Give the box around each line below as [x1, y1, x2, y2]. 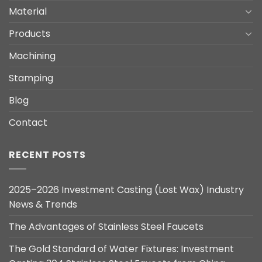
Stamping [9, 71, 53, 85]
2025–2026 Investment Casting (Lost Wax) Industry [9, 183, 244, 197]
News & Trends [9, 198, 77, 212]
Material [9, 4, 47, 18]
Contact [9, 115, 47, 129]
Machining [9, 49, 56, 63]
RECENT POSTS [9, 147, 86, 161]
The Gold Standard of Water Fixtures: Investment [9, 242, 234, 256]
